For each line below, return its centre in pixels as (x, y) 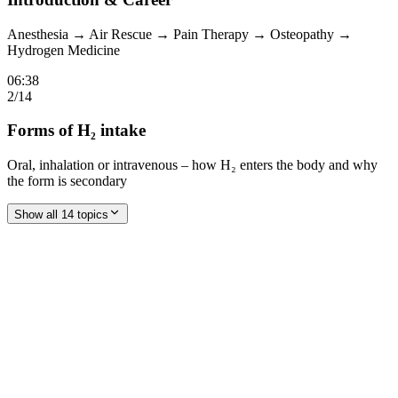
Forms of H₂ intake (76, 131)
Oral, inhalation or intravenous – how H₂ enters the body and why (192, 165)
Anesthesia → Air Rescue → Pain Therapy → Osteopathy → (179, 34)
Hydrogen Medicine (64, 50)
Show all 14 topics (61, 215)
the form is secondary (67, 181)
